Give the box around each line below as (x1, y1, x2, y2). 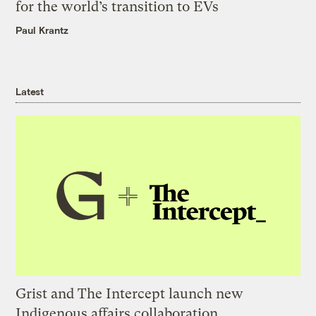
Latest (16, 85, 44, 98)
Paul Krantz (16, 24, 69, 37)
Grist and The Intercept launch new (16, 285, 244, 302)
